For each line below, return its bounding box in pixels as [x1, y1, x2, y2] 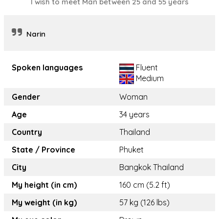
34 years [119, 109, 150, 120]
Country [12, 127, 42, 137]
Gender [12, 92, 40, 102]
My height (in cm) [12, 180, 77, 190]
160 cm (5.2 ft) [119, 180, 170, 190]
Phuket [119, 145, 144, 155]
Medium [134, 73, 164, 84]
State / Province [12, 145, 75, 155]
